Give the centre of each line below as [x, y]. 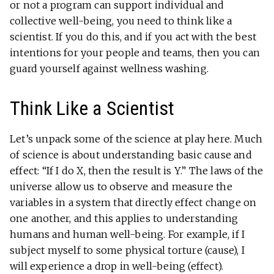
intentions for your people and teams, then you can [135, 53]
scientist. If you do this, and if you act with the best [133, 37]
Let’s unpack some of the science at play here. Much [136, 139]
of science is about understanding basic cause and [131, 155]
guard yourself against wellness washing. [109, 69]
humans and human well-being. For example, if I [128, 235]
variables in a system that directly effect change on [133, 203]
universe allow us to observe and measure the [121, 187]
